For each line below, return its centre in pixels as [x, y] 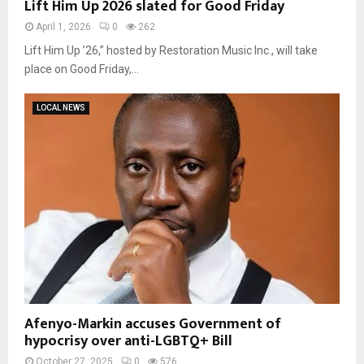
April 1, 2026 [63, 27]
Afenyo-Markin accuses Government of [153, 325]
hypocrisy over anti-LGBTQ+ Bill [128, 342]
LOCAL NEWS [61, 108]
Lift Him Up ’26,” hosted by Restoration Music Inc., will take [171, 51]
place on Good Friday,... [82, 69]
